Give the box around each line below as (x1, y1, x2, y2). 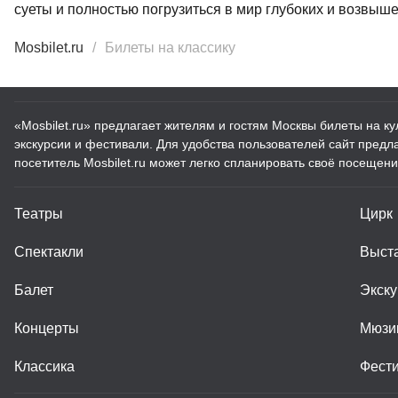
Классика (14, 359, 75, 374)
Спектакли (14, 244, 84, 259)
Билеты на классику (105, 40, 235, 55)
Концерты (14, 321, 79, 336)
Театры (14, 206, 63, 221)
